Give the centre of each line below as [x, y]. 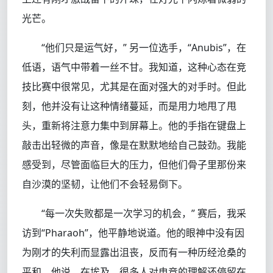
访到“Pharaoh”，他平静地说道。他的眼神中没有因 [133, 233]
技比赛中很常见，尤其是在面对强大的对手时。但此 [134, 87]
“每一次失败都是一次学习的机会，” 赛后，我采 [144, 214]
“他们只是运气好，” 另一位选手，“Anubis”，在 [144, 48]
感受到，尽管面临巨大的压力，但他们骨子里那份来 [134, 165]
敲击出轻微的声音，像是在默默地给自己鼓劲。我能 [134, 145]
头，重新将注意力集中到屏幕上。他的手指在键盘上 [134, 126]
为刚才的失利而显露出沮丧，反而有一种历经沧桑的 [134, 253]
